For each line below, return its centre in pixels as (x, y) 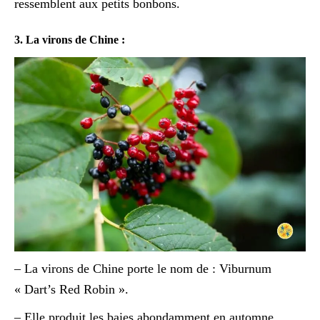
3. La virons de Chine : (70, 39)
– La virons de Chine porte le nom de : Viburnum (143, 268)
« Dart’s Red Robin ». (71, 289)
